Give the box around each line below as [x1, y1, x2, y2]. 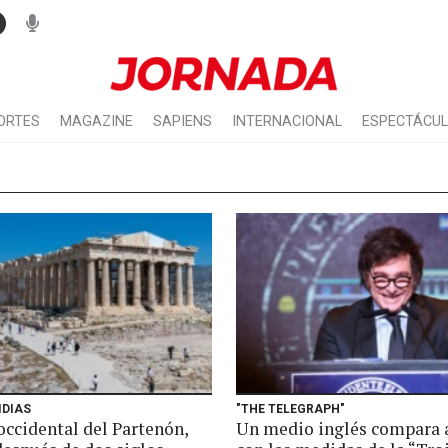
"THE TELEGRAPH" [236, 402, 345, 416]
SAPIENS [153, 113, 212, 130]
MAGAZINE [60, 113, 133, 130]
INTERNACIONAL [232, 113, 342, 130]
